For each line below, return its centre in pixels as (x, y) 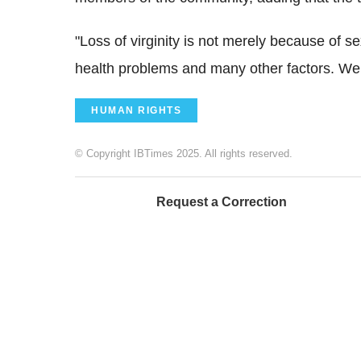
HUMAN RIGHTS (136, 110)
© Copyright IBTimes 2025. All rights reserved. (184, 153)
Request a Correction (222, 201)
